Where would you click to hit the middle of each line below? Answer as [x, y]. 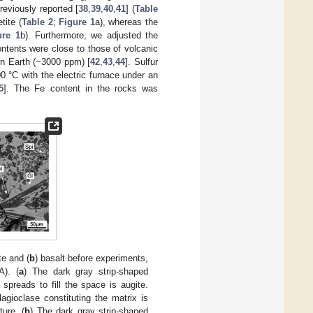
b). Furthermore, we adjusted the [89, 35]
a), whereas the [126, 22]
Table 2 [37, 22]
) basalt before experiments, [92, 258]
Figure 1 [77, 22]
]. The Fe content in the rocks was [81, 88]
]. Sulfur [142, 61]
